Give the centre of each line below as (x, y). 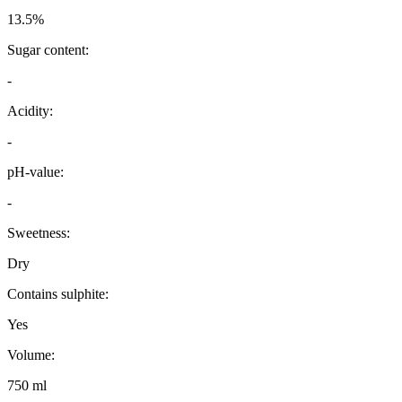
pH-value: (35, 172)
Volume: (31, 355)
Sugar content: (48, 50)
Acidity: (30, 111)
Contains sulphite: (58, 294)
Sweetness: (39, 233)
